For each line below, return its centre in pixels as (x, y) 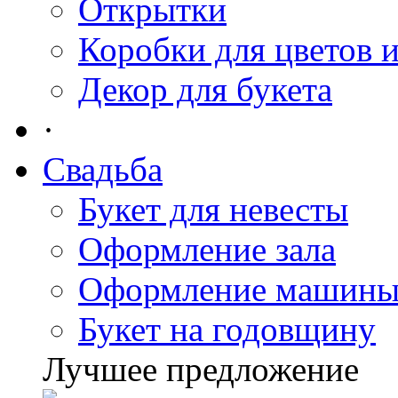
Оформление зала (207, 249)
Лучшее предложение (201, 369)
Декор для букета (205, 89)
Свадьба (103, 169)
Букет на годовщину (227, 329)
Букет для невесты (213, 209)
